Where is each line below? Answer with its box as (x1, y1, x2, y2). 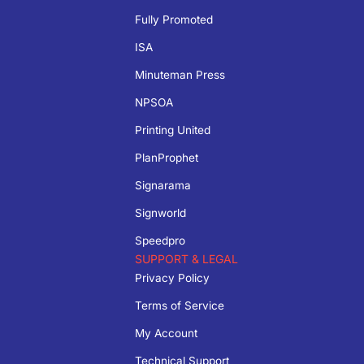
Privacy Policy (134, 271, 210, 284)
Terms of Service (134, 298, 224, 312)
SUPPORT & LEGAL (134, 251, 238, 266)
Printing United (134, 123, 210, 136)
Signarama (134, 178, 191, 192)
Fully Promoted (134, 12, 213, 26)
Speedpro (134, 233, 185, 247)
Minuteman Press (134, 67, 225, 81)
